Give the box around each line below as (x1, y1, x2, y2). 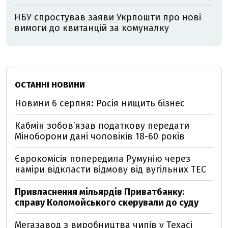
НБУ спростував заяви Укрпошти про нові (14, 12, 201, 23)
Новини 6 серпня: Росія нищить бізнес (15, 98, 185, 109)
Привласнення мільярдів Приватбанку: (15, 186, 184, 197)
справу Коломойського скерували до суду (15, 197, 198, 208)
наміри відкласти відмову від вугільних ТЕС (15, 164, 206, 175)
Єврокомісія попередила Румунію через (15, 153, 190, 164)
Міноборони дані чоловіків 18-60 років (15, 131, 185, 142)
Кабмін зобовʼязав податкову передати (15, 120, 189, 131)
